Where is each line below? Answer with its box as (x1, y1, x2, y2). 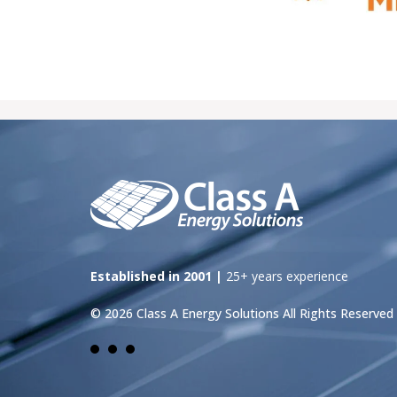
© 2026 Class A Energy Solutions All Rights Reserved (90, 305, 393, 322)
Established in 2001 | (90, 268, 226, 284)
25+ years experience (226, 268, 348, 284)
